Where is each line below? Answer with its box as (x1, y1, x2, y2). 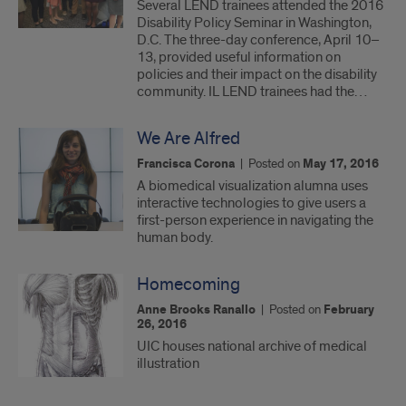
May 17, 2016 (303, 156, 379, 172)
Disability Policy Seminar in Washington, (137, 14, 372, 32)
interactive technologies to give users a (137, 194, 366, 212)
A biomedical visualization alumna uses (137, 177, 368, 195)
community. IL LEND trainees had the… (137, 82, 367, 101)
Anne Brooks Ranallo (137, 302, 256, 318)
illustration (137, 354, 199, 372)
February (324, 302, 374, 318)
